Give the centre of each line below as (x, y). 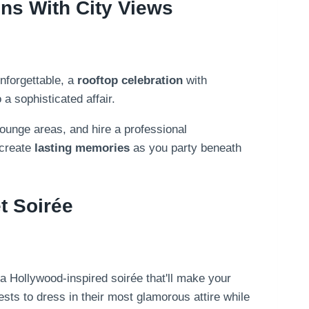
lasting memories (82, 148)
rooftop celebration (130, 80)
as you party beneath (186, 148)
